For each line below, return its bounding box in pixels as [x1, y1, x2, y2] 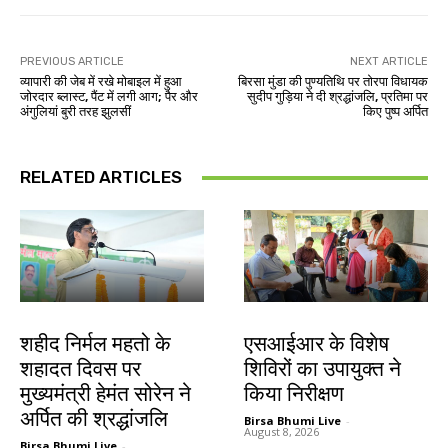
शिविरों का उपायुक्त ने [244, 357, 401, 382]
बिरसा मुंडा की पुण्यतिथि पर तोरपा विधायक [237, 74, 428, 90]
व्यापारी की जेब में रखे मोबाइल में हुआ [20, 74, 182, 90]
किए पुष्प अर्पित [362, 104, 428, 120]
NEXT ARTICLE [349, 55, 428, 69]
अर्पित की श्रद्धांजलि [20, 407, 168, 432]
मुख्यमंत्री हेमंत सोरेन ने [20, 382, 191, 407]
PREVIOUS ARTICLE [20, 55, 124, 69]
